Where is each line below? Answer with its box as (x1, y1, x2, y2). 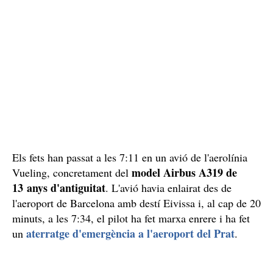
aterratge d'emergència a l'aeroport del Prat (23, 225, 235, 241)
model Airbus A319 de (132, 164, 237, 180)
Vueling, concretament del (12, 165, 132, 180)
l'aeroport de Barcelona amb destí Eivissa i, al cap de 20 (12, 195, 261, 210)
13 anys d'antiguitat (12, 179, 105, 196)
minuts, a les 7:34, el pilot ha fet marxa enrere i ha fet (12, 210, 250, 225)
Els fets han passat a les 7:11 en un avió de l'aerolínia (12, 149, 247, 165)
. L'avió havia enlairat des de (105, 180, 232, 195)
